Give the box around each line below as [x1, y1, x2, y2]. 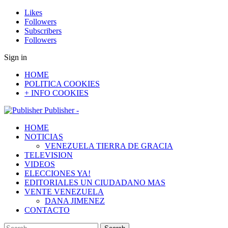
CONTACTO [24, 206, 70, 214]
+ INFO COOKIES [24, 89, 89, 97]
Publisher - [44, 106, 79, 115]
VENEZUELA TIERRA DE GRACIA [45, 141, 173, 150]
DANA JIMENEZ [45, 196, 105, 205]
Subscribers [24, 26, 62, 35]
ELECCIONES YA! [24, 169, 91, 178]
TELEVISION [24, 151, 73, 159]
